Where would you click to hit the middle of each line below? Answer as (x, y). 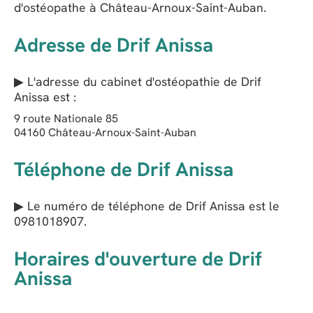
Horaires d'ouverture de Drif (138, 259)
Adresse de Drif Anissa (114, 45)
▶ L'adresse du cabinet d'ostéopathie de (128, 82)
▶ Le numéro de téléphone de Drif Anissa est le (147, 206)
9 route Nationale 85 (66, 119)
